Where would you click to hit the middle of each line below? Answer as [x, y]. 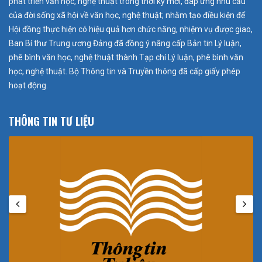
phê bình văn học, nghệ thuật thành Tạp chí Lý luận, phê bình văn [126, 57]
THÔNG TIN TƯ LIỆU [51, 121]
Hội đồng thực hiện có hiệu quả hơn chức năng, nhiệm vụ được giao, [131, 29]
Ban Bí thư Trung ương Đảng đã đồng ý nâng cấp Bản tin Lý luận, [125, 43]
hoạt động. [28, 85]
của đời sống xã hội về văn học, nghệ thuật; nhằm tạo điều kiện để [127, 15]
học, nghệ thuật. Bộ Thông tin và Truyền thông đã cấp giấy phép [125, 71]
